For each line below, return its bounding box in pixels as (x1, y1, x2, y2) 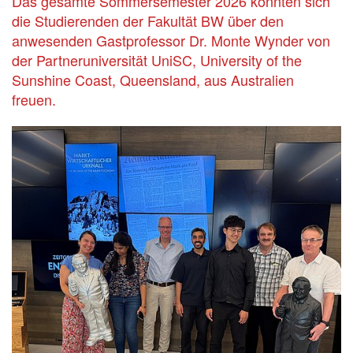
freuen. (12, 88, 56, 110)
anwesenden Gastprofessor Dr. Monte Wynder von (12, 29, 330, 50)
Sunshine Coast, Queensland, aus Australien (12, 69, 294, 90)
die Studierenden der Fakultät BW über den (12, 9, 284, 31)
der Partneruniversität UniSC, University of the (12, 49, 302, 70)
